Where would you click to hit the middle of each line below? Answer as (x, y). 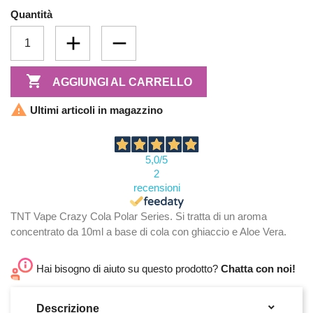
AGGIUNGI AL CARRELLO (122, 82)
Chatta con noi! (258, 269)
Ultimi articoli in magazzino (95, 110)
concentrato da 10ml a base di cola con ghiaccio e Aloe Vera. (148, 232)
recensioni (156, 188)
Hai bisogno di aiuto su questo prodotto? (129, 269)
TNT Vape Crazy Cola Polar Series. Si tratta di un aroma (139, 217)
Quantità (31, 14)
